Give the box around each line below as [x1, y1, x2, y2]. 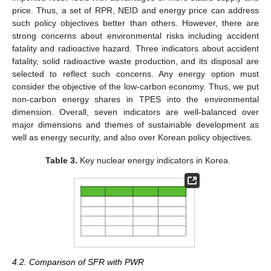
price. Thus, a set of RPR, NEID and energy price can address [12, 5, 259, 16]
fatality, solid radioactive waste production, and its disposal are [12, 56, 259, 67]
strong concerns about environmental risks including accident [12, 31, 259, 41]
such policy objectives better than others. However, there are [12, 18, 259, 28]
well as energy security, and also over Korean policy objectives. [12, 132, 253, 143]
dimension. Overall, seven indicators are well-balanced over [12, 107, 259, 117]
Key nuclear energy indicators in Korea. [77, 155, 231, 166]
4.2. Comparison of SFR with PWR [12, 257, 144, 267]
